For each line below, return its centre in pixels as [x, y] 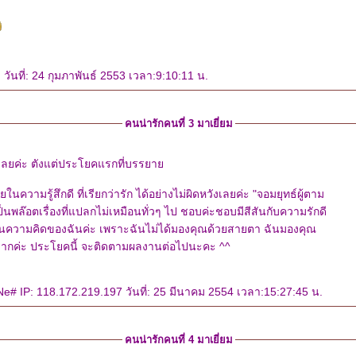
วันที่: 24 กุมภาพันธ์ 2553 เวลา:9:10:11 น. [106, 75]
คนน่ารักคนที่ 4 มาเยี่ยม [178, 340]
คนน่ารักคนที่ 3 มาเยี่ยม [178, 124]
